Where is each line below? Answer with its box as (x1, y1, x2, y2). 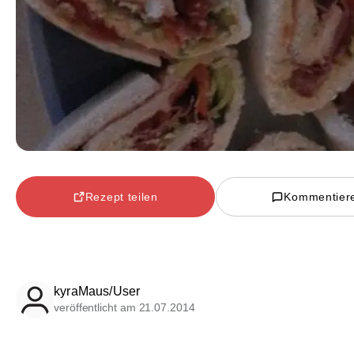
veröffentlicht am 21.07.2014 (54, 301, 195, 314)
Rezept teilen (85, 190, 158, 203)
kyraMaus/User (54, 284, 141, 299)
